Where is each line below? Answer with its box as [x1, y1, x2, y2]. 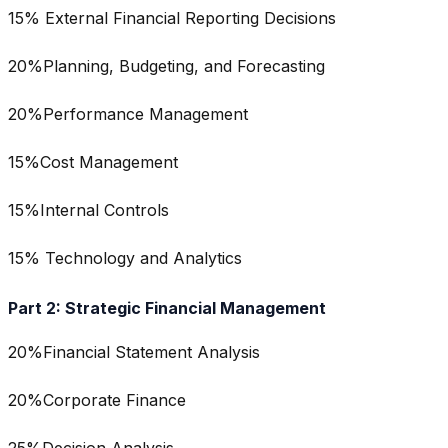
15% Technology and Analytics [8, 248, 242, 269]
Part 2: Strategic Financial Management [8, 297, 326, 318]
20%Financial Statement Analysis [8, 341, 260, 362]
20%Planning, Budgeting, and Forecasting [8, 56, 325, 77]
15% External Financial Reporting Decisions [8, 8, 336, 29]
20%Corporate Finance [8, 389, 186, 410]
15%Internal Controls [8, 200, 169, 221]
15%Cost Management [8, 152, 178, 173]
